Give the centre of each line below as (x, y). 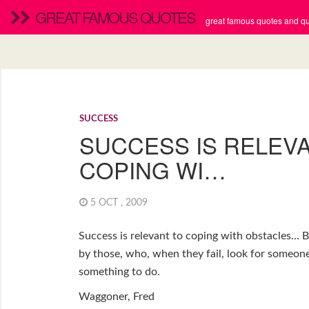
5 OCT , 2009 (121, 202)
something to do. (119, 272)
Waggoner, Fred (116, 297)
